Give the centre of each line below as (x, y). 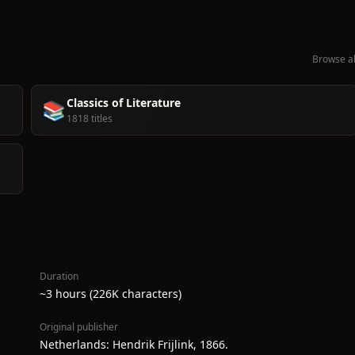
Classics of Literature (124, 103)
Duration (59, 276)
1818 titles (90, 118)
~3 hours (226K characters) (111, 294)
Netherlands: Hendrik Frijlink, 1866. (134, 344)
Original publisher (79, 327)
